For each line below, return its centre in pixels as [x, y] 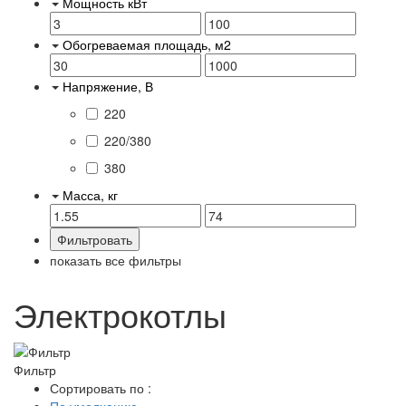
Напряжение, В [108, 86]
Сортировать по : [101, 388]
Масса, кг [90, 194]
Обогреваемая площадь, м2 [147, 44]
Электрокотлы [120, 314]
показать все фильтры [116, 260]
